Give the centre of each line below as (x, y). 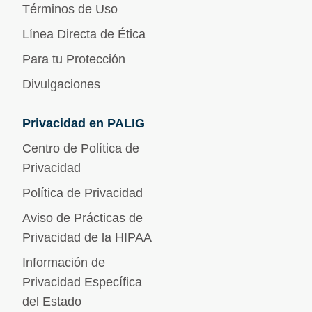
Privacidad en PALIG (84, 124)
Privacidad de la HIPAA (87, 238)
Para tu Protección (74, 60)
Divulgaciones (61, 85)
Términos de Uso (70, 9)
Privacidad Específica (82, 282)
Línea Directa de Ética (84, 34)
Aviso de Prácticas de (83, 218)
